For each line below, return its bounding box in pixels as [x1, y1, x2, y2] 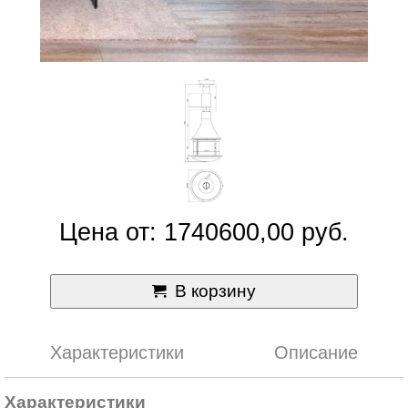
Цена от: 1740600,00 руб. [59, 218, 349, 247]
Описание [274, 342, 359, 363]
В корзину [174, 280, 256, 301]
